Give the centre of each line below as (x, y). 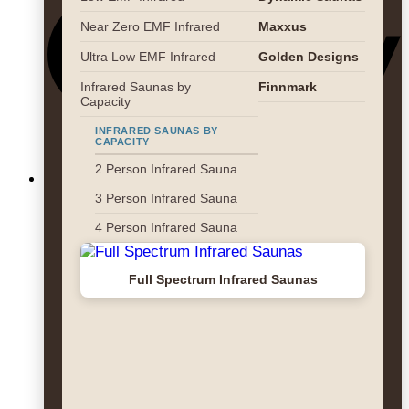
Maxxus (283, 26)
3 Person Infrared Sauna (166, 199)
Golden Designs (309, 57)
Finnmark (288, 87)
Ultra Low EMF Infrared (148, 57)
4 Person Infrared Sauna (166, 228)
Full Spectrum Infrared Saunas (223, 279)
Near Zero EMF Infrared (150, 26)
